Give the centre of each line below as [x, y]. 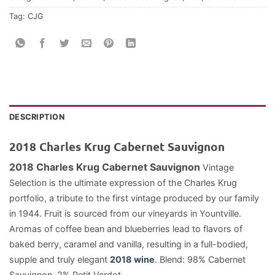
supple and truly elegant [60, 260]
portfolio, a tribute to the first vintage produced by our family [134, 198]
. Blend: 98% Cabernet [200, 260]
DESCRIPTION [37, 117]
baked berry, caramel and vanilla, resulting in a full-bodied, [129, 244]
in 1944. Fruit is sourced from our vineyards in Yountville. [125, 214]
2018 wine [132, 260]
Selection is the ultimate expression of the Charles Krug [123, 183]
